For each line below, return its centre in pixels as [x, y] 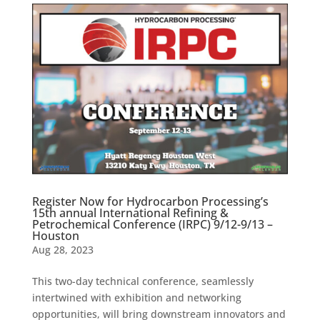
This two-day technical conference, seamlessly [142, 281]
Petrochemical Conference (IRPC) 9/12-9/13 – [152, 225]
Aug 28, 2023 [62, 250]
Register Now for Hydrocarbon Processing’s [150, 202]
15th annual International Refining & [130, 213]
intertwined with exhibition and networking [136, 298]
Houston [55, 236]
